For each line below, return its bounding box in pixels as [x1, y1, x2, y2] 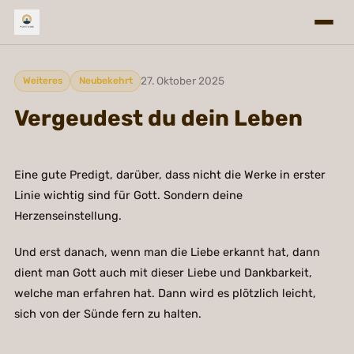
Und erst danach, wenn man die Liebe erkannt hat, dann [13, 245, 320, 260]
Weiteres [22, 75, 62, 87]
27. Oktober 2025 [141, 74, 225, 88]
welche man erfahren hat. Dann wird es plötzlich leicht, [13, 286, 316, 301]
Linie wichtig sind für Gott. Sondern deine [13, 188, 243, 203]
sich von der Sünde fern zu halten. [13, 307, 201, 322]
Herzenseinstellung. [13, 209, 122, 224]
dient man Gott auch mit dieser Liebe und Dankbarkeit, [13, 265, 312, 281]
